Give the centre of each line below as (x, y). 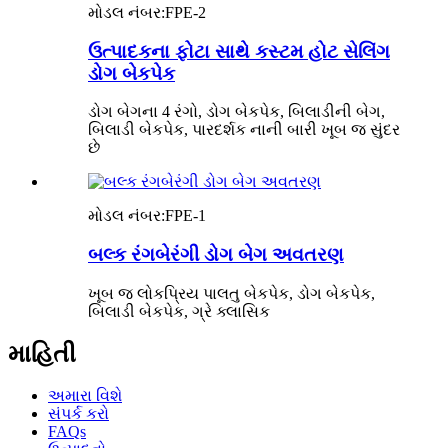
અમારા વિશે (85, 396)
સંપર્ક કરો (78, 414)
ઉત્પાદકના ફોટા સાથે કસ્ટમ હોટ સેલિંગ (239, 51)
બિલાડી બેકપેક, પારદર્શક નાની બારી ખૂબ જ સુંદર (244, 130)
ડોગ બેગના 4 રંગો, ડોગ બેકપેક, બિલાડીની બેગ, (236, 112)
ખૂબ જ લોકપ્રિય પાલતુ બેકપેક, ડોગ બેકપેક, (231, 293)
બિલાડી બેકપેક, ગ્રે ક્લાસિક (179, 311)
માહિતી (42, 353)
